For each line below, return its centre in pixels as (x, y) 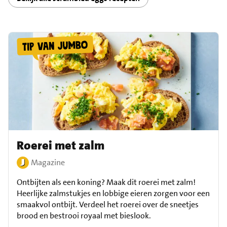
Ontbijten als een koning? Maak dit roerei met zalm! (106, 182)
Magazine (48, 162)
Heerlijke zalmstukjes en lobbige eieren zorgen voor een (113, 193)
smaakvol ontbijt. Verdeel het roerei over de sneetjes (108, 204)
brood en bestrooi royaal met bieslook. (84, 215)
